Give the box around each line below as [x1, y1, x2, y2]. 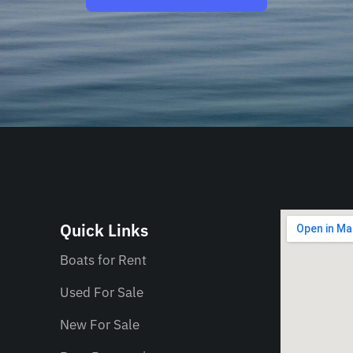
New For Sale [60, 316, 139, 334]
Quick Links [60, 220, 148, 242]
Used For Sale [60, 284, 143, 302]
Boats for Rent [60, 251, 147, 269]
